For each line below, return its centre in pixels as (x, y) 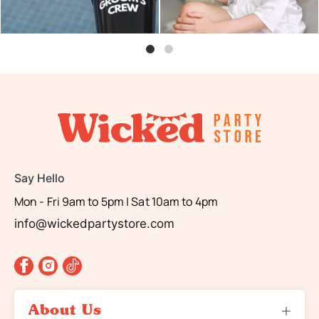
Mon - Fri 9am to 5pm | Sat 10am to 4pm (116, 201)
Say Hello (40, 178)
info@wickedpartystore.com (94, 223)
